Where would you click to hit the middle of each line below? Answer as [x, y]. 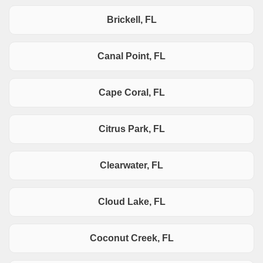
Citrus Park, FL [131, 129]
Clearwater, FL [131, 166]
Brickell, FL [131, 20]
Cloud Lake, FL [131, 202]
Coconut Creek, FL [131, 238]
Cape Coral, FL [131, 93]
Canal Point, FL [131, 56]
